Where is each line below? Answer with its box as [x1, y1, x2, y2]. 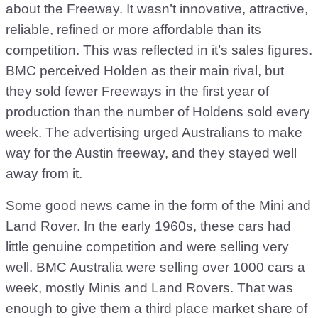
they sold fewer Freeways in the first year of [6, 84, 269, 99]
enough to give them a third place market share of [6, 301, 307, 316]
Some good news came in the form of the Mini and [6, 198, 311, 213]
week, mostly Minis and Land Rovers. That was [6, 280, 293, 295]
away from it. [6, 166, 82, 181]
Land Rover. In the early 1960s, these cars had [6, 219, 291, 234]
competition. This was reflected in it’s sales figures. [6, 43, 312, 57]
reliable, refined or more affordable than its [6, 22, 261, 37]
